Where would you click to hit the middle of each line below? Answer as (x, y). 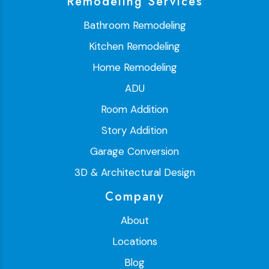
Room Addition (134, 110)
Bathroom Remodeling (134, 26)
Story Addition (134, 131)
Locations (134, 242)
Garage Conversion (134, 152)
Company (134, 197)
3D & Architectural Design (134, 173)
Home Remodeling (134, 68)
